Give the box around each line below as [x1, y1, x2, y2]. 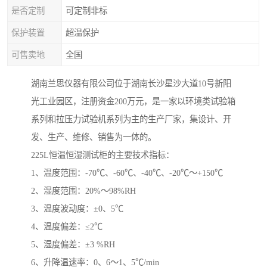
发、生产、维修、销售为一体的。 [31, 132, 156, 142]
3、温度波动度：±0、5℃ [31, 204, 123, 214]
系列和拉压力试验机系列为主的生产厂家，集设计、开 [31, 114, 231, 125]
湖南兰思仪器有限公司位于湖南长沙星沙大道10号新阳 [31, 79, 231, 89]
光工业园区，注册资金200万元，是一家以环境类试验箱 [31, 97, 235, 107]
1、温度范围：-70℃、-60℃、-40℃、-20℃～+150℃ [31, 168, 223, 178]
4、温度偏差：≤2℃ [31, 222, 103, 232]
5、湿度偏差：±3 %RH [31, 240, 115, 250]
